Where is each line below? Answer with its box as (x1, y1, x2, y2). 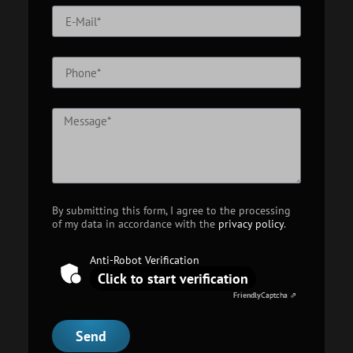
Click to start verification (97, 269, 248, 288)
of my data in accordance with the (51, 216, 218, 231)
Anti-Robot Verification (89, 252, 199, 267)
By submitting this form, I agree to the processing (51, 203, 291, 217)
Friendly (233, 290, 262, 300)
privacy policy (217, 216, 284, 231)
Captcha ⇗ (261, 290, 297, 300)
